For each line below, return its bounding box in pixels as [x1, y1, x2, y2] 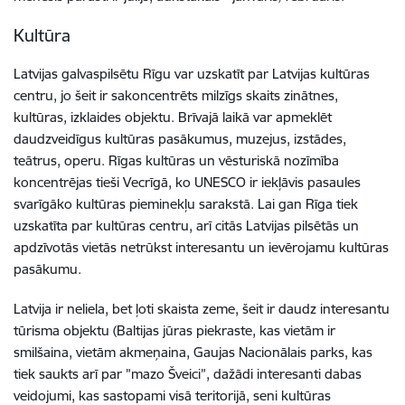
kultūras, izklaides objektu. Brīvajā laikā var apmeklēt [14, 108, 332, 126]
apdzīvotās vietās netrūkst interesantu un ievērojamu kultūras [14, 239, 389, 256]
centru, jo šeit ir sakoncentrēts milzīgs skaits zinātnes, [14, 87, 338, 104]
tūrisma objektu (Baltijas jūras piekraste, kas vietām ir [14, 322, 335, 339]
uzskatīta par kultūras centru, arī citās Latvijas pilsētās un [14, 217, 359, 234]
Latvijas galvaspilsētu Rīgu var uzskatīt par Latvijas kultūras [14, 65, 370, 82]
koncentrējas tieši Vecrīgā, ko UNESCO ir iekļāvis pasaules [14, 174, 361, 191]
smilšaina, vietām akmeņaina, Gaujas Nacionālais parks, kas [14, 344, 372, 361]
